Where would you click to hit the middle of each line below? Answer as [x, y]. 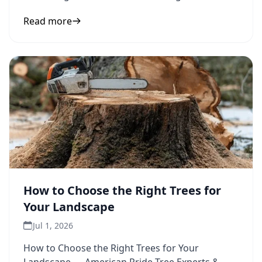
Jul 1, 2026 [53, 225]
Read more [48, 21]
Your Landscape [69, 207]
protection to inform [69, 9]
